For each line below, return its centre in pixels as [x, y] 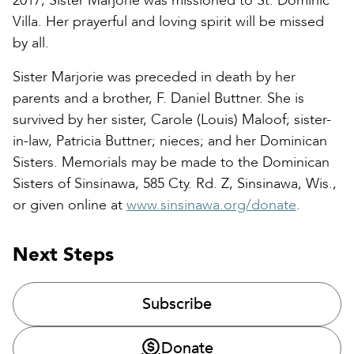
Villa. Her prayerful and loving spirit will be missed [168, 22]
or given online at [70, 205]
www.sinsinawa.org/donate [211, 205]
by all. [33, 43]
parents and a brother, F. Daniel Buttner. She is [158, 99]
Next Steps [63, 255]
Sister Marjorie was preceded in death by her [154, 77]
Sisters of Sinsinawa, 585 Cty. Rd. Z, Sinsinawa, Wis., [175, 184]
